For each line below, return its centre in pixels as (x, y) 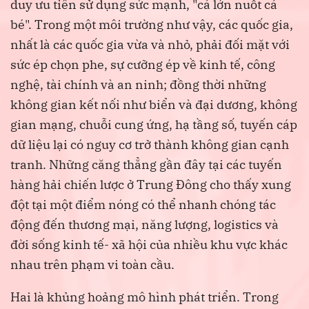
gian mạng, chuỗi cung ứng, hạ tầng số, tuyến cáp (154, 125)
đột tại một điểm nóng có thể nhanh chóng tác (143, 205)
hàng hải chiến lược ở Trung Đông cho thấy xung (151, 185)
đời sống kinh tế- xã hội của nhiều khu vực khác (149, 245)
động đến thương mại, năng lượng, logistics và (144, 225)
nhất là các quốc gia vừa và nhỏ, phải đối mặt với (150, 45)
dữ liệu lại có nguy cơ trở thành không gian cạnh (150, 145)
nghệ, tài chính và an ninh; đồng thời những (138, 85)
